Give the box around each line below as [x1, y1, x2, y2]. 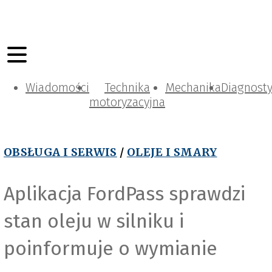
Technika [104, 80, 150, 95]
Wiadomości [25, 80, 89, 95]
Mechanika [165, 80, 221, 95]
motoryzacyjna [89, 95, 165, 109]
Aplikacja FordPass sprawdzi [4, 182, 245, 205]
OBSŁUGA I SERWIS [4, 145, 117, 159]
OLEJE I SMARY [126, 145, 217, 159]
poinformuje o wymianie [4, 236, 217, 260]
